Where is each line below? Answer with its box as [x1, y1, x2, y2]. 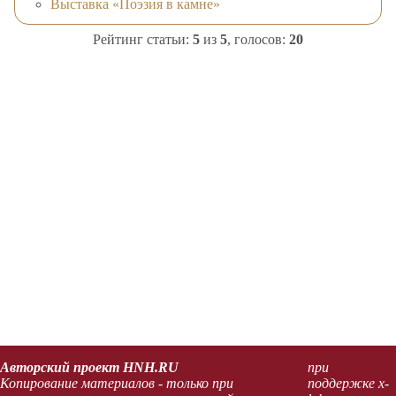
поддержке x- [307, 375, 389, 391]
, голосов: [227, 31, 289, 47]
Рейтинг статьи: [93, 31, 193, 47]
